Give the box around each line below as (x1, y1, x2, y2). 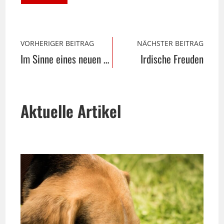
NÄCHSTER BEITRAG (136, 38, 203, 48)
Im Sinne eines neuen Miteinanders (103, 50, 110, 66)
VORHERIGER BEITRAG (20, 38, 94, 48)
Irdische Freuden (140, 50, 203, 66)
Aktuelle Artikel (20, 98, 121, 122)
